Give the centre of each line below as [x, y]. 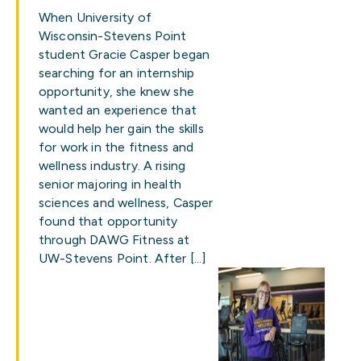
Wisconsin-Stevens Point [113, 36]
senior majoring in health [110, 184]
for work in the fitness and [116, 147]
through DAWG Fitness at [114, 240]
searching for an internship [117, 73]
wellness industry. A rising [112, 166]
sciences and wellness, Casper [126, 203]
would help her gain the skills [121, 129]
